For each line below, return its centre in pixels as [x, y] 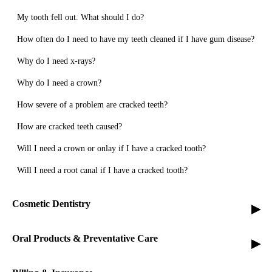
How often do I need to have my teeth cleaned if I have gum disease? [136, 39]
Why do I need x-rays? [56, 61]
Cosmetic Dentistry [51, 203]
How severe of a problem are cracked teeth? [92, 104]
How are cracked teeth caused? [70, 126]
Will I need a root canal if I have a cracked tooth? [102, 170]
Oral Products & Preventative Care [85, 238]
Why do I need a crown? [59, 83]
